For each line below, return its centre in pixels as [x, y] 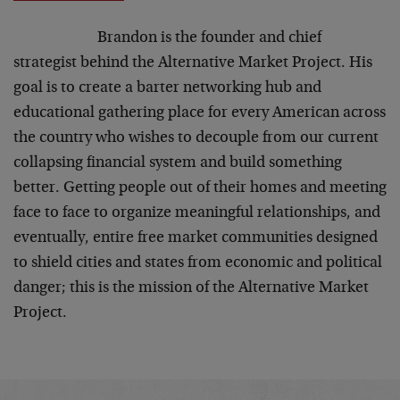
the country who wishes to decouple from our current [196, 138]
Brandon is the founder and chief [209, 38]
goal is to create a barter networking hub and [167, 88]
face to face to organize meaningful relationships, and [197, 213]
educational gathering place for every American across [200, 113]
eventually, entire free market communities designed [196, 238]
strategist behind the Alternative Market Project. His [193, 63]
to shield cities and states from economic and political [198, 263]
